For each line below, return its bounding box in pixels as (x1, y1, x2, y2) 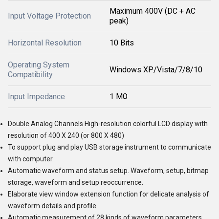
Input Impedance (8, 92, 65, 101)
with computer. (8, 155, 54, 163)
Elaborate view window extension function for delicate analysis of (8, 190, 209, 198)
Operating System (8, 60, 69, 69)
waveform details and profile (8, 202, 96, 210)
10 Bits (109, 38, 134, 47)
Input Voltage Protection (8, 11, 91, 21)
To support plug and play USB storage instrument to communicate (8, 143, 211, 151)
